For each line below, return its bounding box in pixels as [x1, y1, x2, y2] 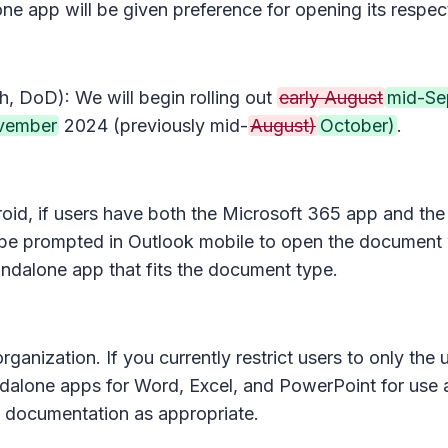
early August [279, 87, 383, 108]
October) [320, 115, 395, 136]
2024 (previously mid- [59, 115, 248, 136]
